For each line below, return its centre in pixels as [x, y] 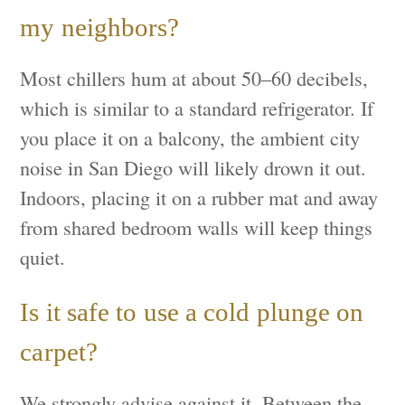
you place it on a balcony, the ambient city [190, 137]
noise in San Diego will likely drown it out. [193, 167]
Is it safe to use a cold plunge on [192, 312]
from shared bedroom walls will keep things [197, 226]
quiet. [43, 256]
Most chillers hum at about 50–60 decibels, [194, 77]
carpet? [59, 352]
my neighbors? [100, 27]
